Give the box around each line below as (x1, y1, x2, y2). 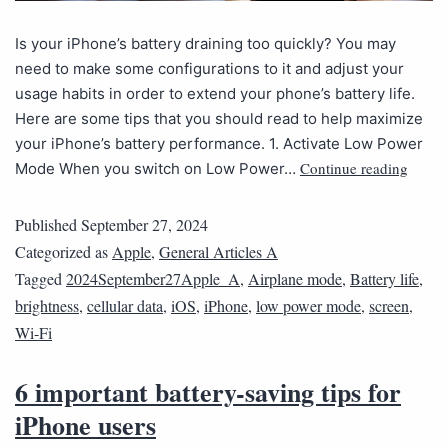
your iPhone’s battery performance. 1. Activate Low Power (15, 134, 423, 154)
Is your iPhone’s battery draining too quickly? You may (15, 34, 396, 54)
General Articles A (159, 241, 278, 263)
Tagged (15, 268, 66, 290)
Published (15, 214, 81, 236)
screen (369, 295, 409, 317)
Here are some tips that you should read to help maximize (15, 109, 423, 129)
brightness (15, 295, 79, 317)
